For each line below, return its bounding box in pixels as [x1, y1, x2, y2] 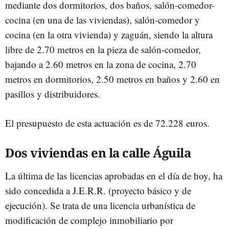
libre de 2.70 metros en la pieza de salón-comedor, [5, 42, 201, 56]
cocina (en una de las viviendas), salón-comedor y [5, 13, 200, 26]
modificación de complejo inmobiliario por [5, 213, 173, 226]
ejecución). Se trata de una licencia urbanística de [5, 198, 195, 212]
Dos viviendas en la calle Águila [5, 144, 191, 161]
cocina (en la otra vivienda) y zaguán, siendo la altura [5, 28, 213, 41]
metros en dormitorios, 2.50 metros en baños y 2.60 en [5, 72, 220, 85]
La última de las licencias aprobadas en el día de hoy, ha [5, 169, 222, 182]
